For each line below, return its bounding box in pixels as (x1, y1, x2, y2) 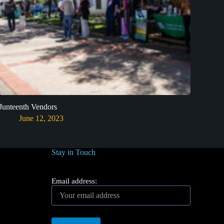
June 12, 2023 (18, 113, 63, 122)
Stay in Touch (51, 148, 96, 157)
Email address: (51, 177, 97, 185)
